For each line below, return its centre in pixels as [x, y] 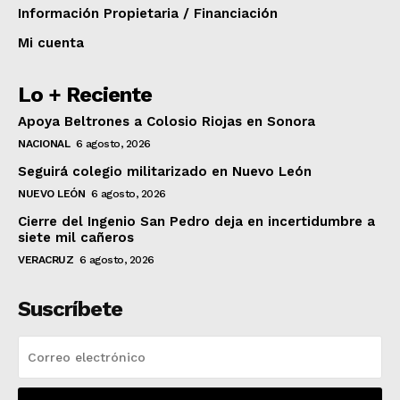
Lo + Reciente [85, 94]
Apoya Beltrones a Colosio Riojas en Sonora [167, 121]
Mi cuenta [51, 42]
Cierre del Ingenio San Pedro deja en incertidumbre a [196, 221]
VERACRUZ [46, 259]
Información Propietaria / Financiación [148, 13]
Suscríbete [70, 308]
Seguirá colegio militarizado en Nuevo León [165, 171]
